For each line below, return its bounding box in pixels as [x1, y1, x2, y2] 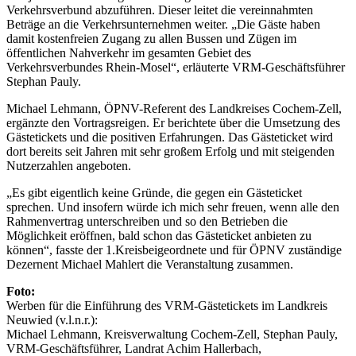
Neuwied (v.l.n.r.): [6, 313, 98, 327]
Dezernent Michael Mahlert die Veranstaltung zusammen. [6, 257, 293, 272]
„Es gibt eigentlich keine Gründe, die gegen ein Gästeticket [6, 186, 302, 200]
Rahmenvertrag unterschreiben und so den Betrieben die [6, 215, 288, 229]
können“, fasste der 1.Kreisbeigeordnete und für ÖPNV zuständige [6, 243, 342, 257]
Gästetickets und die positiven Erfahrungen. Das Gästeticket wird [6, 130, 333, 145]
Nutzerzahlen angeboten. [6, 159, 131, 173]
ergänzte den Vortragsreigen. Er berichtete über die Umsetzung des [6, 116, 340, 130]
